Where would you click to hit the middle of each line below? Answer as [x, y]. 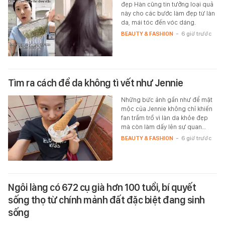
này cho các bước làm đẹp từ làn [168, 13]
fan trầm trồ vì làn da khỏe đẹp [164, 118]
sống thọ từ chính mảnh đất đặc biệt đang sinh [106, 200]
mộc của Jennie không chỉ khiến [166, 108]
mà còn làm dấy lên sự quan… [163, 127]
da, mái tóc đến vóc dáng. [158, 22]
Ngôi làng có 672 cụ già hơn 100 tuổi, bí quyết [102, 187]
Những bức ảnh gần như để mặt [166, 99]
